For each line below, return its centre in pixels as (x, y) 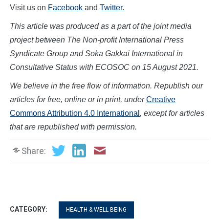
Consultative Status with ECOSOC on (76, 67)
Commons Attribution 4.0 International (75, 113)
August (165, 67)
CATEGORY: (29, 209)
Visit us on (29, 8)
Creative (161, 100)
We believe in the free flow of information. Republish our (106, 86)
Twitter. (112, 8)
